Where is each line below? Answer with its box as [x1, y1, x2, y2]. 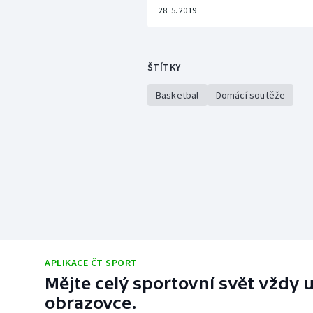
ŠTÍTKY [147, 60, 181, 73]
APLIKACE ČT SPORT [45, 256, 138, 269]
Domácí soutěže [215, 88, 286, 101]
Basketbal [155, 88, 199, 101]
